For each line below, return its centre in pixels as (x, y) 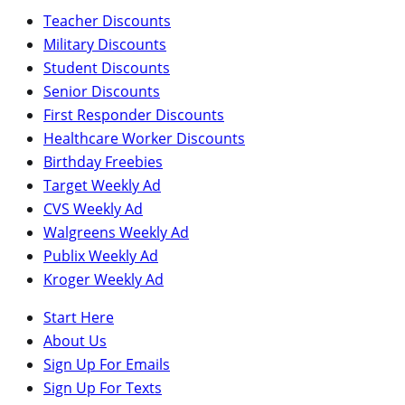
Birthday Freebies (103, 161)
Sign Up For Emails (107, 364)
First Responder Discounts (134, 114)
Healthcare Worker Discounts (144, 138)
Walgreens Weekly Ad (116, 232)
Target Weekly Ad (102, 185)
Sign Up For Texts (103, 387)
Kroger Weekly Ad (104, 279)
